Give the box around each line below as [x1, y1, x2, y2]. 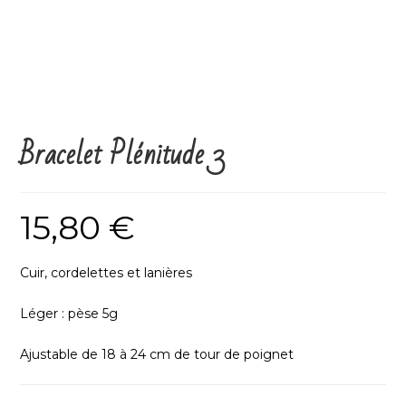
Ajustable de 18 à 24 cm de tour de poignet [20, 346, 295, 363]
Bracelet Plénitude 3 [20, 128, 226, 182]
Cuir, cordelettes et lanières [20, 265, 193, 282]
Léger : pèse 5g [20, 305, 119, 323]
